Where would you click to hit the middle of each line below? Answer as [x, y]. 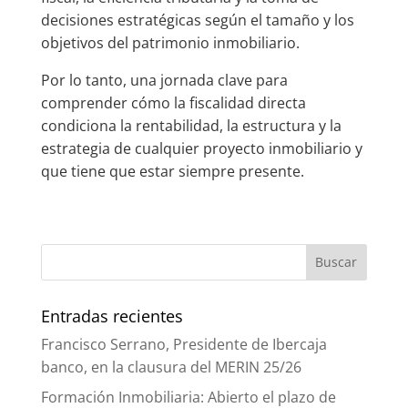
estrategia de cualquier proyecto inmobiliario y [201, 148]
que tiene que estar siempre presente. [172, 171]
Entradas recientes [112, 316]
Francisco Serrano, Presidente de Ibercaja [184, 344]
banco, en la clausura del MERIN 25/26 [171, 367]
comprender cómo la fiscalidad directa [173, 102]
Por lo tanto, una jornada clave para [164, 80]
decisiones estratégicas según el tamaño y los [197, 20]
